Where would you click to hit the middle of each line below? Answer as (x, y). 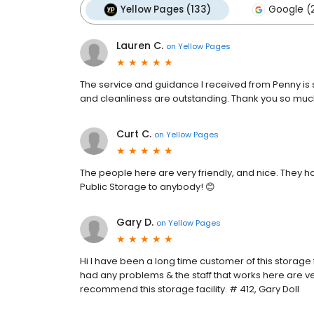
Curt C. (134, 134)
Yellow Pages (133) (166, 9)
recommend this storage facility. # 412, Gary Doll (190, 289)
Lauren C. (140, 46)
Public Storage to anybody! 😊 (148, 187)
